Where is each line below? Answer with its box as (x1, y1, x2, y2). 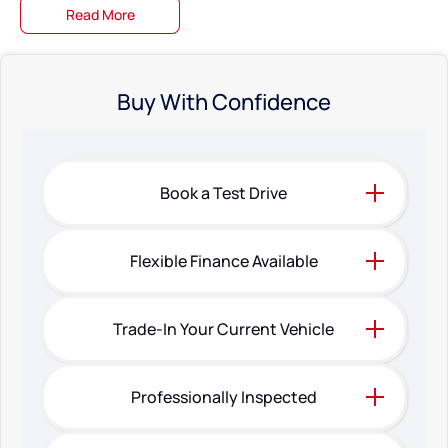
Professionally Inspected (130, 386, 317, 409)
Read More (65, 5, 135, 25)
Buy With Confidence (117, 87, 331, 118)
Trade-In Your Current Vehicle (113, 318, 335, 341)
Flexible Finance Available (129, 250, 318, 273)
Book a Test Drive (160, 182, 288, 205)
